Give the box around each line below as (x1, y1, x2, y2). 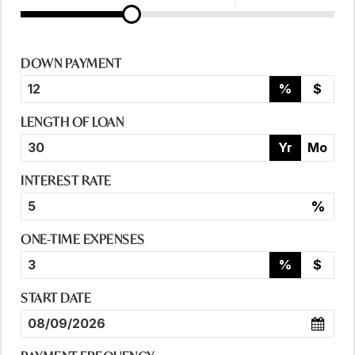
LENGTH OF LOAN (21, 114, 124, 130)
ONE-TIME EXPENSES (21, 231, 145, 247)
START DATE (21, 290, 92, 306)
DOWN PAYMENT (21, 55, 122, 71)
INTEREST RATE (21, 173, 112, 189)
